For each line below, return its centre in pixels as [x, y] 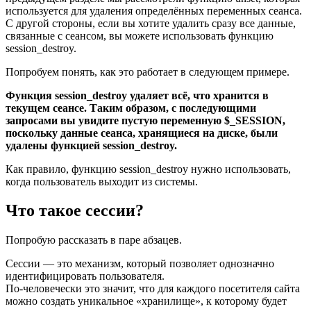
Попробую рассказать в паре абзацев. [94, 240]
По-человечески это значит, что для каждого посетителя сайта [153, 289]
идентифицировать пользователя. [85, 276]
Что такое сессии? [75, 211]
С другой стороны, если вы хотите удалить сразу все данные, [151, 23]
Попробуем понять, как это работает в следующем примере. [148, 72]
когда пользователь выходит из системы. [102, 181]
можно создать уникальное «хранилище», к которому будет [146, 301]
